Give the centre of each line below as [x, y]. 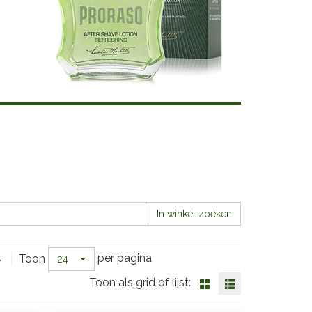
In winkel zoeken [194, 214]
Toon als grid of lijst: [140, 283]
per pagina [124, 258]
